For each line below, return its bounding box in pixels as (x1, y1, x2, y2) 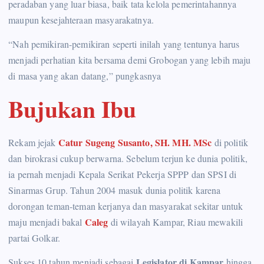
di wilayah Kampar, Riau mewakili (108, 215, 243, 228)
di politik (212, 136, 248, 148)
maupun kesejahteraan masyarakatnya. (8, 14, 154, 27)
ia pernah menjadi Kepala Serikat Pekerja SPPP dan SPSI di (8, 167, 237, 180)
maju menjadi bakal (8, 215, 85, 228)
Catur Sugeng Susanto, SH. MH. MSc (58, 135, 212, 149)
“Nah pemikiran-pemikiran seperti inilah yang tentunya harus (8, 38, 240, 51)
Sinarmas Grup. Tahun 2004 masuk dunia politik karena (8, 183, 221, 196)
